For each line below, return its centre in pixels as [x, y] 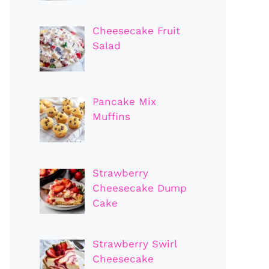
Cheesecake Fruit [136, 30]
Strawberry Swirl [134, 243]
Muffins [111, 117]
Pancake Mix [124, 102]
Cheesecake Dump [139, 188]
